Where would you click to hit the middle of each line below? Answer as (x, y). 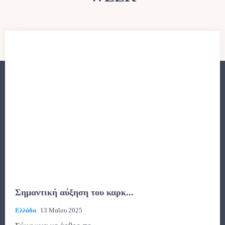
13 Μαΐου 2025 (61, 210)
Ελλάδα (26, 210)
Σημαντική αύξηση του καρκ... (74, 192)
